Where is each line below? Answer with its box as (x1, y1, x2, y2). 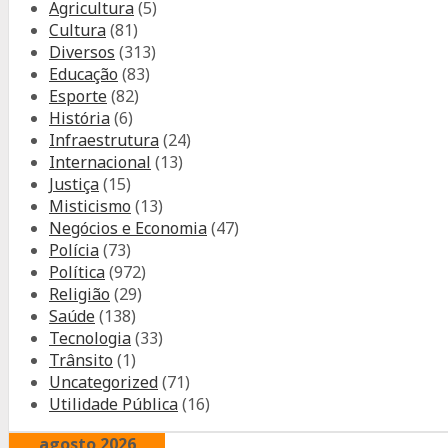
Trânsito (49, 348, 113, 371)
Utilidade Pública (49, 392, 178, 415)
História (49, 106, 110, 129)
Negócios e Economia (49, 216, 207, 239)
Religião (49, 282, 110, 305)
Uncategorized (49, 370, 158, 393)
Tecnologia (49, 326, 131, 349)
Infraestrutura (49, 128, 159, 151)
